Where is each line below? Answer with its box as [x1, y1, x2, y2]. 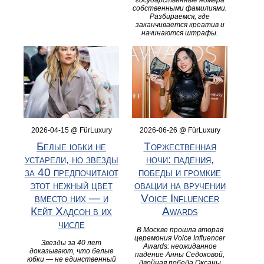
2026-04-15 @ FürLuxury [31, 126, 112, 134]
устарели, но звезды [24, 153, 118, 166]
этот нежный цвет [30, 179, 113, 192]
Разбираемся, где [150, 12, 210, 21]
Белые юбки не [37, 140, 106, 153]
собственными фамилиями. [133, 4, 227, 13]
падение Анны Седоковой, [135, 250, 225, 259]
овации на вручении [134, 179, 226, 192]
